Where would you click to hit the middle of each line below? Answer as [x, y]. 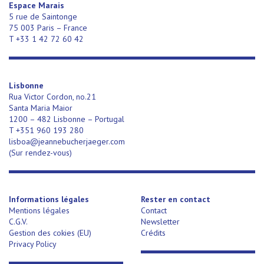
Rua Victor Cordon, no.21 [52, 96]
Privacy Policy [33, 244]
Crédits [153, 232]
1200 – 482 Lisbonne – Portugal [67, 119]
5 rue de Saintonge [43, 16]
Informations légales [49, 199]
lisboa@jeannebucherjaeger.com [67, 141]
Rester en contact [176, 199]
